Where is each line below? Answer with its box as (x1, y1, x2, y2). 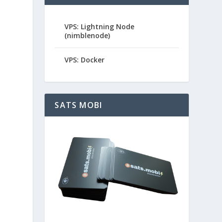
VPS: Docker (64, 55, 105, 64)
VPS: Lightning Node (64, 21, 135, 31)
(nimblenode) (64, 30, 111, 40)
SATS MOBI (55, 99, 103, 111)
